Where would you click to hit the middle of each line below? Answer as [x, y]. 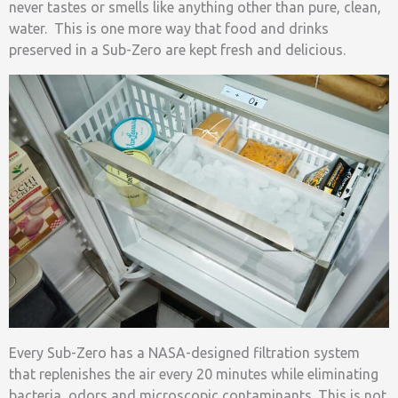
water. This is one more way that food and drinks [169, 28]
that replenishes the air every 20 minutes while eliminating [194, 374]
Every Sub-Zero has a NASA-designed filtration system [184, 353]
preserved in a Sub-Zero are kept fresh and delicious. [177, 49]
